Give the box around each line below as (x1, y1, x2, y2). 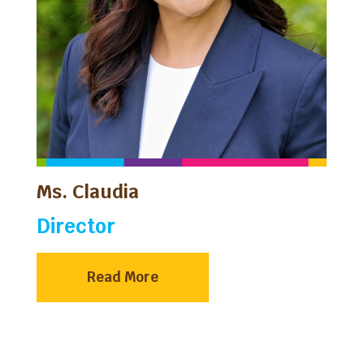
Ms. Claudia (37, 179, 139, 204)
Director (37, 213, 115, 239)
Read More (87, 267, 158, 286)
